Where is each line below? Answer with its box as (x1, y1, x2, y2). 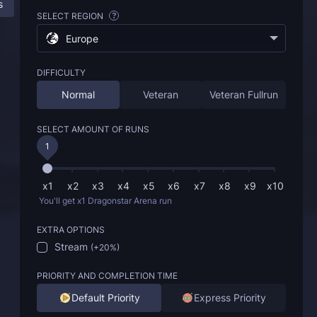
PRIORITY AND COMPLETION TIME (37, 270, 178, 281)
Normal (61, 88, 95, 100)
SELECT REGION (37, 11, 105, 21)
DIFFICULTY (37, 67, 86, 78)
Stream (54, 241, 88, 253)
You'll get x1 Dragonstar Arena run (39, 195, 172, 206)
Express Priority (194, 292, 266, 304)
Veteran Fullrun (209, 88, 278, 100)
